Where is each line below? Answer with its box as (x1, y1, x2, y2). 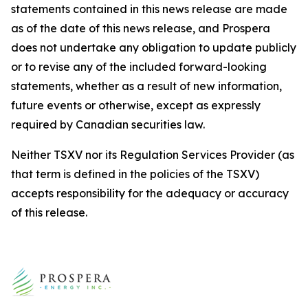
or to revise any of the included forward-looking (11, 60, 267, 74)
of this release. (11, 206, 87, 219)
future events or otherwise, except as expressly (11, 98, 261, 112)
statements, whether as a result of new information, (11, 79, 282, 93)
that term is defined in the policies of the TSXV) (11, 167, 259, 181)
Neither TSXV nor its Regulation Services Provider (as (11, 148, 294, 162)
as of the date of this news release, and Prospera (11, 21, 270, 35)
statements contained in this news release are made (11, 2, 287, 16)
